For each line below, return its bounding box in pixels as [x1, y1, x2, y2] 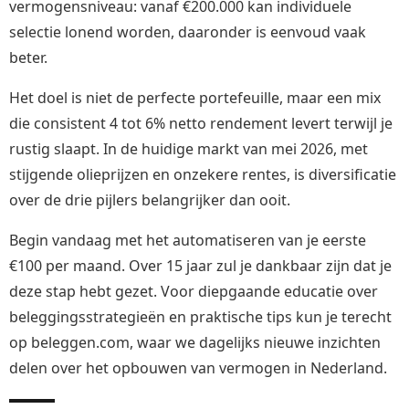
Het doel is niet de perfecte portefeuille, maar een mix [9, 88, 381, 109]
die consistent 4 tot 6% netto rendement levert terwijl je [9, 113, 393, 134]
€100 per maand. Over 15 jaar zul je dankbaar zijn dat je [9, 256, 392, 277]
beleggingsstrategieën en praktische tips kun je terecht [9, 307, 392, 328]
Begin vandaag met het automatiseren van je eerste [9, 230, 366, 251]
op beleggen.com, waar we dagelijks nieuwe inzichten [9, 332, 381, 353]
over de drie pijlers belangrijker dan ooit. [9, 190, 290, 211]
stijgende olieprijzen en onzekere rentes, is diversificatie [9, 164, 396, 185]
